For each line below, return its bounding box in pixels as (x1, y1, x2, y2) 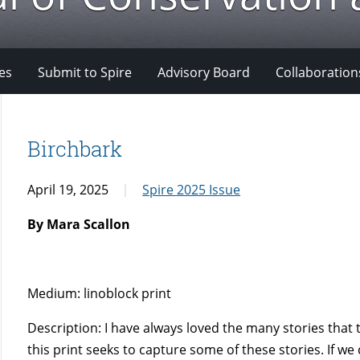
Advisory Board (157, 63, 250, 81)
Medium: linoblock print (27, 284, 172, 302)
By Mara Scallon (27, 215, 131, 233)
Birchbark (27, 135, 123, 163)
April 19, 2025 (27, 180, 109, 198)
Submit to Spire (38, 63, 132, 81)
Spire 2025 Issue (142, 180, 241, 198)
